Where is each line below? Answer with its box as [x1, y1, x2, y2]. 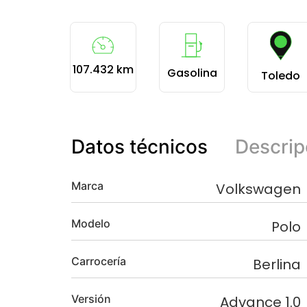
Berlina [253, 255, 301, 275]
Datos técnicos [71, 135, 208, 159]
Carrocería [71, 254, 126, 269]
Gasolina [167, 65, 217, 82]
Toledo [261, 67, 301, 84]
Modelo [71, 217, 110, 231]
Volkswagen [216, 180, 301, 199]
